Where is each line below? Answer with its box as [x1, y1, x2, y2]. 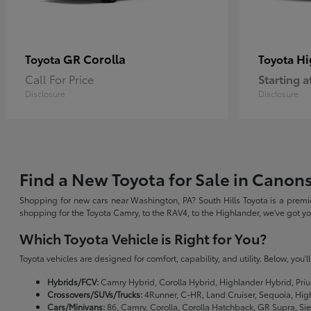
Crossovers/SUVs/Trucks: [47, 288, 143, 301]
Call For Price [25, 71, 94, 87]
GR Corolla [63, 50, 126, 67]
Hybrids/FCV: [47, 276, 99, 288]
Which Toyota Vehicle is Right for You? [19, 228, 267, 249]
